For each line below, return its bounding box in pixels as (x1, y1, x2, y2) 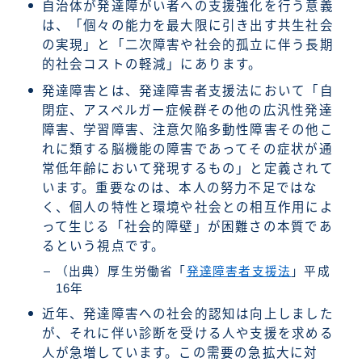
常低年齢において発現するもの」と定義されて (41, 161, 334, 175)
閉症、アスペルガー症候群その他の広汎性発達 (41, 103, 333, 117)
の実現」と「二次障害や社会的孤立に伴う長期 (41, 37, 334, 52)
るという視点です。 (41, 238, 166, 253)
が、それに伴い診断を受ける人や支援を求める (41, 326, 334, 340)
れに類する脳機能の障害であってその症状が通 (41, 141, 333, 156)
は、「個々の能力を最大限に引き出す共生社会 (41, 18, 334, 32)
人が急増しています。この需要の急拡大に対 (41, 345, 318, 360)
